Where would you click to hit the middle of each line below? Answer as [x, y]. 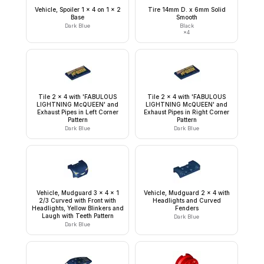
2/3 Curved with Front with [77, 201]
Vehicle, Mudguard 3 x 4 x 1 [77, 193]
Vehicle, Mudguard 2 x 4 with [187, 193]
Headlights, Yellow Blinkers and [77, 208]
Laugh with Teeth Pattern [77, 216]
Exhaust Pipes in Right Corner [187, 112]
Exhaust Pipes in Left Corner [77, 112]
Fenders [187, 208]
